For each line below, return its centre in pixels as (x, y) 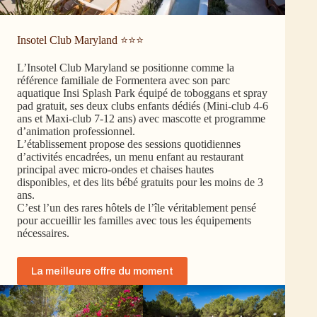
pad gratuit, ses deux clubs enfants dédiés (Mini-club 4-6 (143, 106)
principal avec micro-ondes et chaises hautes (115, 170)
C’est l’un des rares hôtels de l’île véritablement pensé (137, 208)
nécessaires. (43, 234)
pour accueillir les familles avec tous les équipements (134, 221)
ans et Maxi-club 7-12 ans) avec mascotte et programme (141, 119)
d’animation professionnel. (76, 132)
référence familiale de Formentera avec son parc (123, 81)
